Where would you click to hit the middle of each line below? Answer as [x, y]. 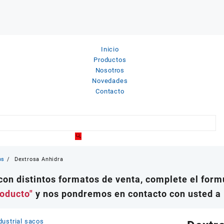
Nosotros [110, 70]
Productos [110, 59]
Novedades [110, 80]
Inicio [110, 49]
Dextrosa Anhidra [39, 159]
